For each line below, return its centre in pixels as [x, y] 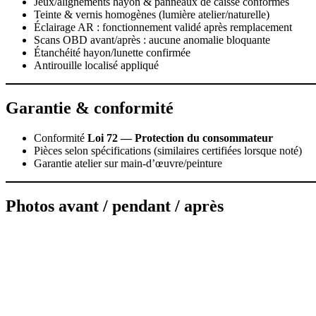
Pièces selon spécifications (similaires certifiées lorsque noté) [168, 151]
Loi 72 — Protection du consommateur [180, 138]
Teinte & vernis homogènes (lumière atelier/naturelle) [152, 15]
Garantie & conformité [90, 108]
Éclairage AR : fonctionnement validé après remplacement [163, 28]
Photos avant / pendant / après [115, 206]
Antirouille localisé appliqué [96, 66]
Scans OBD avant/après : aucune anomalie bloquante [152, 40]
